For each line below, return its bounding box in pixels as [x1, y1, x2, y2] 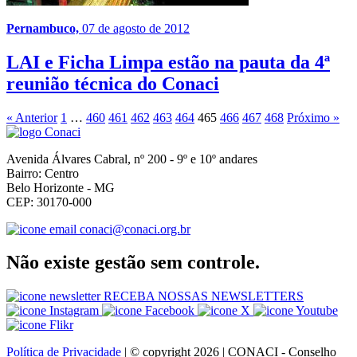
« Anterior [6, 110, 57, 124]
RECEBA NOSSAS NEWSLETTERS [100, 289, 304, 304]
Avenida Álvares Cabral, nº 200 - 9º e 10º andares [6, 151, 257, 166]
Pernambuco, [6, 21, 82, 35]
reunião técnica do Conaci [6, 73, 219, 94]
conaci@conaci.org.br [80, 222, 190, 236]
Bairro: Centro [6, 166, 79, 180]
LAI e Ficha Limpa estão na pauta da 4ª [6, 51, 330, 73]
